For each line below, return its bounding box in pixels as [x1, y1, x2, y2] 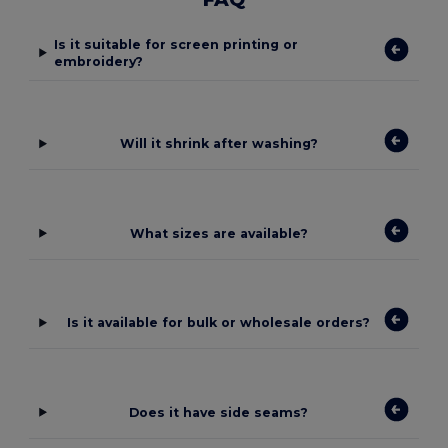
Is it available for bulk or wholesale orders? [67, 315, 371, 331]
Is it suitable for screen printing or [53, 36, 298, 52]
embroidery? [53, 53, 143, 69]
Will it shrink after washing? [119, 136, 318, 152]
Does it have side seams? [129, 404, 309, 420]
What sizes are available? [129, 225, 308, 241]
